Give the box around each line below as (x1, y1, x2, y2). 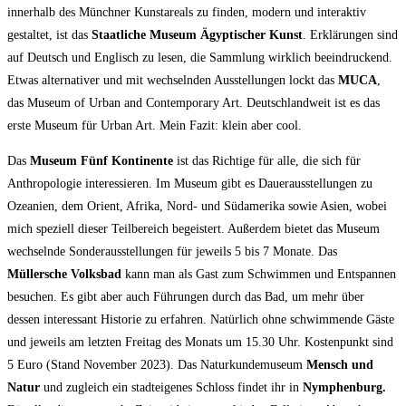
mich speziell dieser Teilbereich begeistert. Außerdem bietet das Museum (7, 221, 380, 236)
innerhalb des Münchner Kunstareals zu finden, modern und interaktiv (7, 5, 366, 19)
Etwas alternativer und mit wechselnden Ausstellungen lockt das (7, 72, 338, 87)
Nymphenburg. (303, 380, 386, 394)
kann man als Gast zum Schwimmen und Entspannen (121, 266, 396, 281)
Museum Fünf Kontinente (30, 153, 173, 168)
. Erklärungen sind (303, 27, 398, 42)
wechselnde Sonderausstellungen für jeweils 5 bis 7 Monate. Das (7, 244, 337, 258)
